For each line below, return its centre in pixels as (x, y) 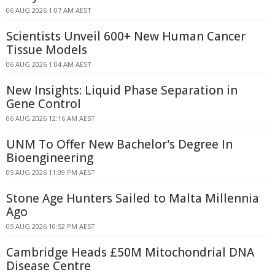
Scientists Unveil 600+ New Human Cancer (126, 36)
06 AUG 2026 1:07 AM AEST (49, 10)
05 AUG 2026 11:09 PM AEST (51, 172)
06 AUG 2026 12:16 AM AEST (51, 118)
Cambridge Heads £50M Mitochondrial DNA (130, 252)
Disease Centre (48, 266)
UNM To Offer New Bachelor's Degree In (119, 144)
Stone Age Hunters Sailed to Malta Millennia (133, 198)
